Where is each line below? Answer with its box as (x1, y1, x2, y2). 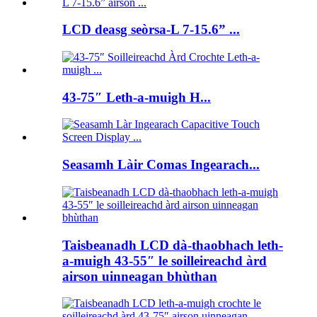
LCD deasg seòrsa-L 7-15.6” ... (62, 22, 240, 38)
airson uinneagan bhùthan (62, 268, 217, 284)
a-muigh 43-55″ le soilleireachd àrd (62, 253, 267, 268)
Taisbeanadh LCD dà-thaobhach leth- (62, 237, 283, 253)
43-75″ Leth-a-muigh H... (62, 89, 211, 105)
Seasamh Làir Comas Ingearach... (62, 157, 260, 173)
